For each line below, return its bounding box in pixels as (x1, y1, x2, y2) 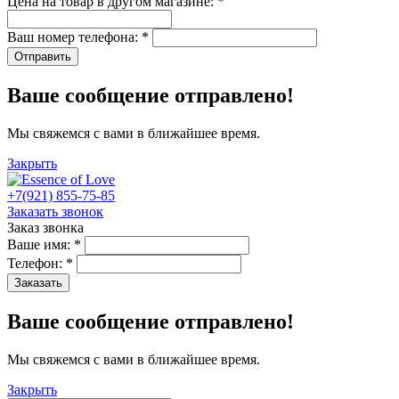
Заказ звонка (7, 219, 84, 235)
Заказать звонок (7, 203, 103, 219)
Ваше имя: (7, 236, 74, 252)
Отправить (14, 50, 71, 63)
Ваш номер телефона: (7, 29, 142, 45)
